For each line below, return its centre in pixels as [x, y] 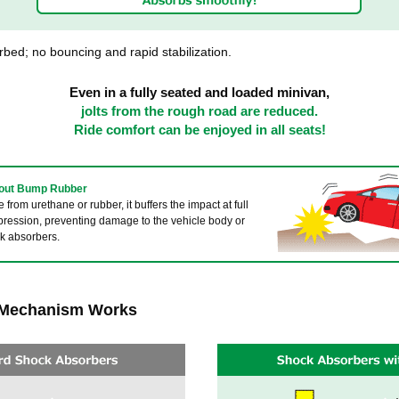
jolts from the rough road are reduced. [199, 110]
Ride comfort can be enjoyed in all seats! [199, 129]
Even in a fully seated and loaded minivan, [199, 92]
